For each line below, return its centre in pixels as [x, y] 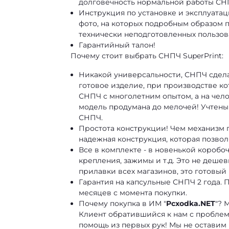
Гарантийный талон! [117, 45]
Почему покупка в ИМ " [122, 203]
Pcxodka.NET [191, 203]
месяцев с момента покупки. [133, 193]
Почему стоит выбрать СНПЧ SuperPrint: [147, 56]
